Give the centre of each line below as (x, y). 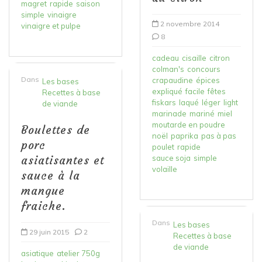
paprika (185, 135)
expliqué (167, 91)
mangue (43, 190)
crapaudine (173, 80)
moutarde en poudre (189, 124)
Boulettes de (56, 130)
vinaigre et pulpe (51, 25)
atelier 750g (78, 253)
